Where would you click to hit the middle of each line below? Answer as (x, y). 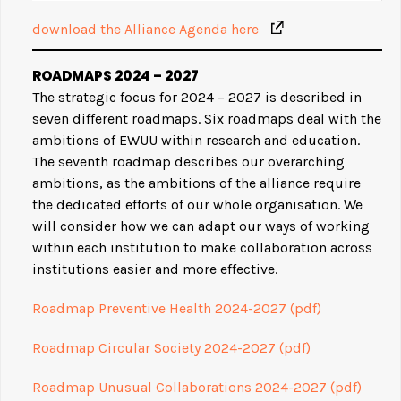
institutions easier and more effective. (155, 269)
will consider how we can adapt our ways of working (201, 226)
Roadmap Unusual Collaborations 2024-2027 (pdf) (197, 387)
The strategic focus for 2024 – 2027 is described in (197, 97)
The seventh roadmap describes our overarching (188, 161)
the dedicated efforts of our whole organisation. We (197, 204)
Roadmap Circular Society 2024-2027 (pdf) (171, 347)
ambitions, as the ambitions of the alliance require (196, 183)
